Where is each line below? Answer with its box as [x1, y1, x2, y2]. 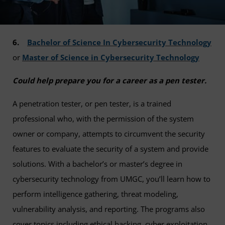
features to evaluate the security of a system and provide [13, 144, 208, 154]
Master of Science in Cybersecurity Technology [22, 52, 199, 62]
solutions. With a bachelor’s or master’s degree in [13, 159, 182, 169]
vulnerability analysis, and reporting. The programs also [13, 204, 205, 214]
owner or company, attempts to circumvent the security [13, 129, 205, 139]
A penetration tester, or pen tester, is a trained [13, 98, 171, 108]
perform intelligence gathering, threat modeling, [13, 189, 178, 199]
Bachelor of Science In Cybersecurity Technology [27, 37, 211, 47]
